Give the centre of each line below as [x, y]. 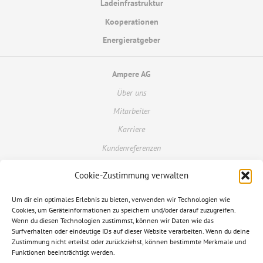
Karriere [131, 129]
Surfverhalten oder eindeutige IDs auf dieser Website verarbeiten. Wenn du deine [131, 231]
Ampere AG [131, 74]
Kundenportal [139, 182]
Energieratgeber [131, 40]
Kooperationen [131, 21]
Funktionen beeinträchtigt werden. [63, 252]
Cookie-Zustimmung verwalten [131, 175]
